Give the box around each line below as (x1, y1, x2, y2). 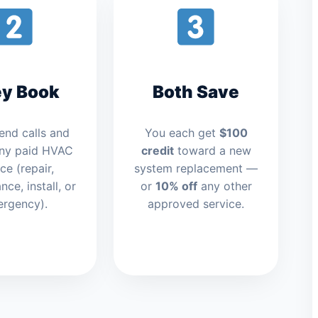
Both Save (153, 82, 239, 103)
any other (197, 179, 252, 194)
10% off (155, 179, 197, 194)
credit (141, 143, 174, 158)
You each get (144, 126, 219, 141)
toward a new (173, 143, 251, 158)
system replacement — (134, 161, 258, 176)
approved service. (148, 197, 244, 212)
